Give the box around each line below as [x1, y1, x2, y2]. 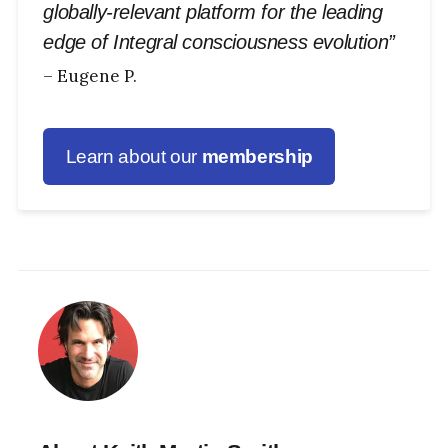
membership [201, 145, 313, 167]
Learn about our [65, 145, 202, 167]
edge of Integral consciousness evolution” [43, 30, 395, 53]
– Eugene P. [43, 64, 138, 87]
